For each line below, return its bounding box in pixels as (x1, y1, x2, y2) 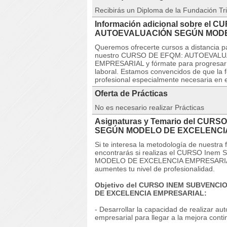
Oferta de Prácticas (95, 89, 168, 98)
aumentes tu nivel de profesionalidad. (95, 165, 215, 173)
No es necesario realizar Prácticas (95, 103, 204, 111)
